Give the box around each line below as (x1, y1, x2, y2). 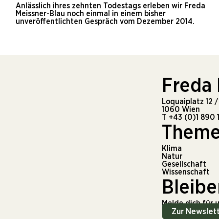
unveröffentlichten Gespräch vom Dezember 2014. (16, 18, 195, 26)
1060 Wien (162, 106, 200, 114)
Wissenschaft (162, 168, 210, 176)
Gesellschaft (162, 160, 206, 169)
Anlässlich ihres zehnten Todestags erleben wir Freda (16, 2, 205, 10)
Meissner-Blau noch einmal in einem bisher (16, 10, 166, 18)
